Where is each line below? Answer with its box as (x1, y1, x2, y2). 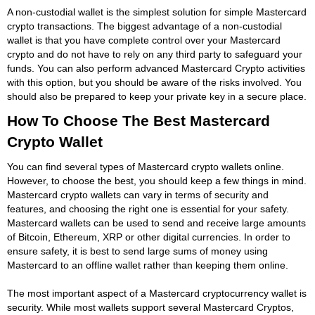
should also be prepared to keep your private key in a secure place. (7, 90, 307, 102)
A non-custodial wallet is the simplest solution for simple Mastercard (7, 6, 307, 18)
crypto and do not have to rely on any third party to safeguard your (7, 48, 302, 60)
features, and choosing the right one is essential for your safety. (7, 202, 289, 214)
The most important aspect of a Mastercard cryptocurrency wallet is (7, 287, 307, 299)
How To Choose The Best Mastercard (7, 112, 270, 129)
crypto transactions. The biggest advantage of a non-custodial (7, 20, 282, 32)
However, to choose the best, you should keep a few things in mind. (7, 174, 307, 186)
